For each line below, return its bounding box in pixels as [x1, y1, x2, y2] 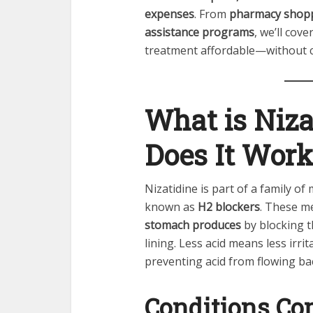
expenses [145, 6, 194, 22]
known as [145, 199, 198, 214]
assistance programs [145, 24, 254, 40]
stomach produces [145, 217, 241, 233]
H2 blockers [198, 199, 260, 214]
